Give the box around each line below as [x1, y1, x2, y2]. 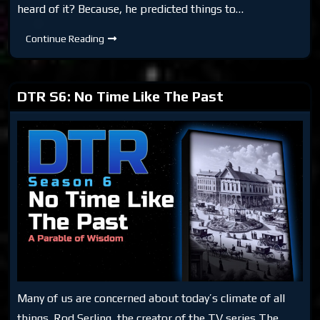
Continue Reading [26, 32, 105, 44]
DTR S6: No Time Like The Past [17, 87, 224, 104]
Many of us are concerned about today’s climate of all [17, 291, 286, 305]
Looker [104, 51, 135, 64]
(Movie [104, 61, 133, 74]
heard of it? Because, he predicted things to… [17, 1, 244, 16]
